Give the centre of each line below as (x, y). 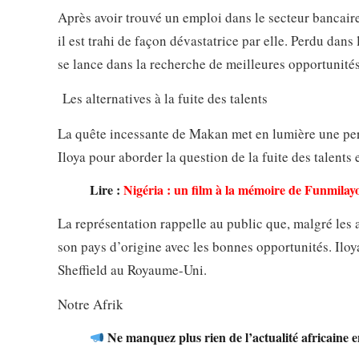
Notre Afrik (91, 305)
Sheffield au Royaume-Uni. (132, 269)
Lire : (107, 189)
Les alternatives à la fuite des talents (163, 99)
